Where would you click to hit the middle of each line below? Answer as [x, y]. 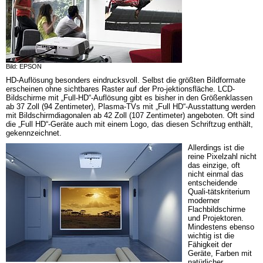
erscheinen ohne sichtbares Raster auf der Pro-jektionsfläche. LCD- [120, 89]
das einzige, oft [214, 165]
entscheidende [213, 183]
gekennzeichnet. [34, 133]
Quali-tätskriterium [219, 192]
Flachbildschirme [217, 209]
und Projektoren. [216, 218]
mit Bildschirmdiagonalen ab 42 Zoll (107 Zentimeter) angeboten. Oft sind [130, 115]
